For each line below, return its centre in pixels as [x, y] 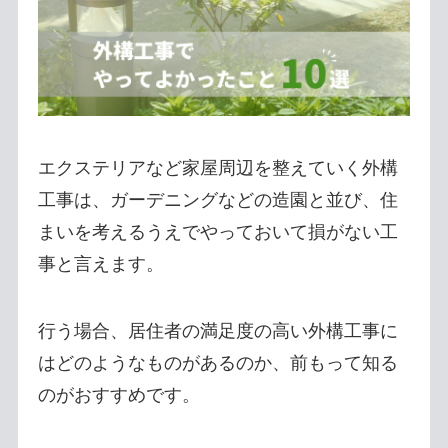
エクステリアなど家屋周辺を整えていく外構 [217, 167]
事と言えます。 [100, 263]
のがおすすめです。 [118, 395]
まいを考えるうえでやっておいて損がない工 [217, 231]
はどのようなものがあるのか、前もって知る [217, 363]
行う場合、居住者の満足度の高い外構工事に [217, 331]
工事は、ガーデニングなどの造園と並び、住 [217, 199]
